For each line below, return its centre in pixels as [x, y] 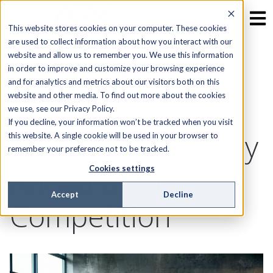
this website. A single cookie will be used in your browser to [113, 135]
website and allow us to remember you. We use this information [121, 55]
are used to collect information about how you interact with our [120, 41]
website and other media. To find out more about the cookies [117, 95]
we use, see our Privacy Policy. [61, 108]
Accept [65, 195]
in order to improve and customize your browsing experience [116, 68]
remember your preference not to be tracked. [89, 149]
